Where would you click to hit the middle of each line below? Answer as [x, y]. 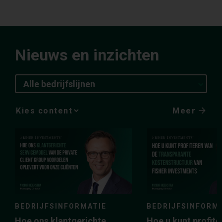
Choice [26, 128]
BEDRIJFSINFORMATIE [61, 206]
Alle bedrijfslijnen [59, 84]
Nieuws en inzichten [87, 55]
